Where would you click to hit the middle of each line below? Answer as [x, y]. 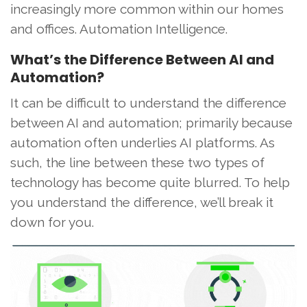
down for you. [52, 222]
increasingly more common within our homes [147, 9]
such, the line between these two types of [137, 163]
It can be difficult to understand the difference [148, 103]
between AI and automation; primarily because [151, 123]
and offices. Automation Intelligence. [119, 29]
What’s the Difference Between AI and [142, 60]
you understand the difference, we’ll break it [142, 202]
